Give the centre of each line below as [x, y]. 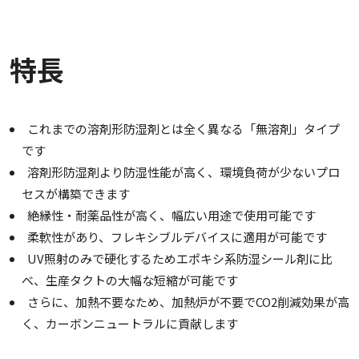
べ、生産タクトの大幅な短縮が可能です [130, 280]
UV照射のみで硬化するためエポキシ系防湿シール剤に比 [180, 259]
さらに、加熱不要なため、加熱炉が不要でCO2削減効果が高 [188, 302]
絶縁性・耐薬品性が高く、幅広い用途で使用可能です [171, 216]
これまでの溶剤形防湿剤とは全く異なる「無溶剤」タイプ [184, 129]
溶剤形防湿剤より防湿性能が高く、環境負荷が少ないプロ [184, 172]
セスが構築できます [76, 194]
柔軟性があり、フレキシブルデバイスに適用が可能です [177, 237]
